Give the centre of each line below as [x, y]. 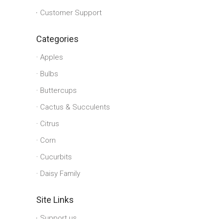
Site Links [55, 200]
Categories [57, 39]
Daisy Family [60, 174]
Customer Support [71, 13]
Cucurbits [56, 157]
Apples [52, 57]
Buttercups [58, 91]
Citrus [50, 124]
